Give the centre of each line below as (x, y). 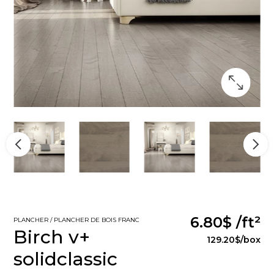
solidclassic (66, 259)
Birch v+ (52, 237)
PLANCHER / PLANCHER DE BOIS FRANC (77, 220)
